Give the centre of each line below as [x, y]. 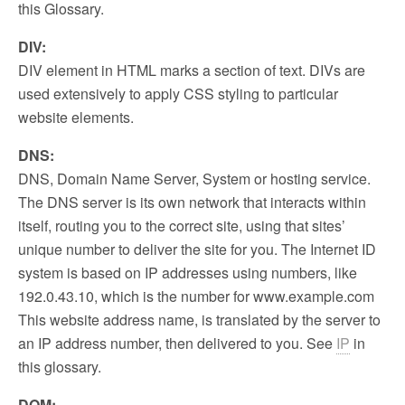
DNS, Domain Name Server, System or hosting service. [194, 179]
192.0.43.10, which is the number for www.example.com [196, 296]
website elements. [76, 117]
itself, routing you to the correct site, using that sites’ [182, 226]
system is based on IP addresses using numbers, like [188, 273]
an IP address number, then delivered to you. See [177, 343]
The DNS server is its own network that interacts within [192, 202]
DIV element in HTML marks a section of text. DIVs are [192, 70]
